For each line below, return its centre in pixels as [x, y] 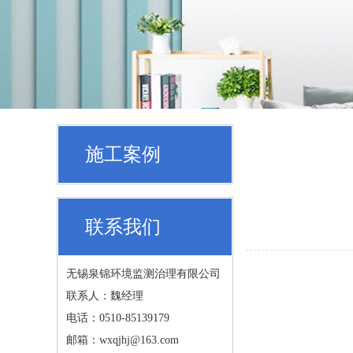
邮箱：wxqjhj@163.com [123, 340]
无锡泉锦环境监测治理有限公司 [143, 274]
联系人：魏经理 [105, 296]
